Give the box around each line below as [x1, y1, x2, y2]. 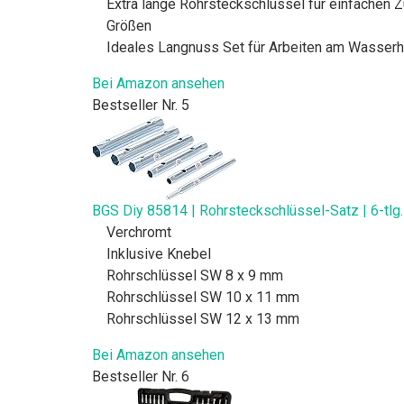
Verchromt [106, 223, 171, 241]
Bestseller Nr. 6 [92, 367, 189, 385]
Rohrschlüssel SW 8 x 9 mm [106, 266, 283, 284]
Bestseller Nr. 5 [92, 96, 189, 114]
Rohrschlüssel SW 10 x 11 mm [106, 288, 299, 306]
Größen [106, 16, 151, 34]
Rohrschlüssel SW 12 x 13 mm [106, 309, 299, 327]
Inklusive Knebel [106, 244, 211, 262]
